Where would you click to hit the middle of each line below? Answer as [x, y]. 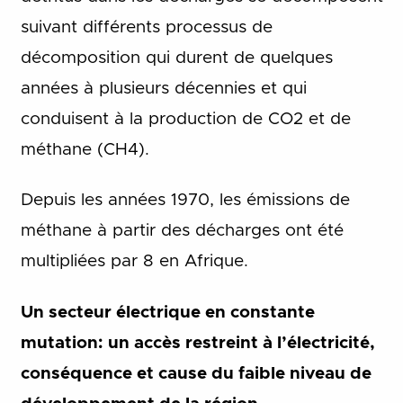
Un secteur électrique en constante [167, 312]
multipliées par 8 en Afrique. [134, 262]
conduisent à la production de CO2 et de [185, 119]
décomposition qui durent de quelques [176, 58]
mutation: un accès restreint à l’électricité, [197, 343]
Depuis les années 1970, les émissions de [185, 201]
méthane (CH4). [85, 149]
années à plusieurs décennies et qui [163, 88]
